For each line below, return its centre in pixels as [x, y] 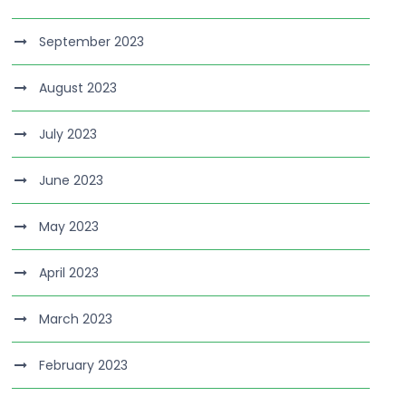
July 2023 [68, 134]
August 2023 [78, 88]
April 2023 [69, 273]
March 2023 [76, 319]
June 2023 [72, 180]
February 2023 [84, 365]
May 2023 [69, 227]
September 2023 [92, 42]
